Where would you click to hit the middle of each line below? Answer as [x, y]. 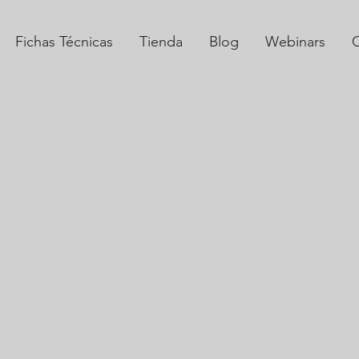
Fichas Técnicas [64, 42]
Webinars [295, 42]
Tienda [161, 42]
